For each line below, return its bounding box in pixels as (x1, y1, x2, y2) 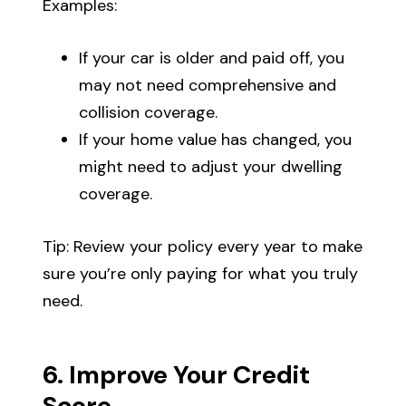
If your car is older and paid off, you (79, 46, 345, 69)
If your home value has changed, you (79, 128, 353, 150)
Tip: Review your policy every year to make (43, 235, 363, 257)
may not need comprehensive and (79, 73, 337, 96)
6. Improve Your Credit (43, 357, 311, 391)
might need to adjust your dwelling (79, 155, 343, 178)
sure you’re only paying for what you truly (43, 262, 359, 285)
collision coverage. (79, 101, 218, 123)
